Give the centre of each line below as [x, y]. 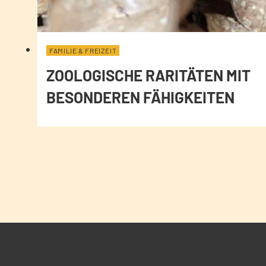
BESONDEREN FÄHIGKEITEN [140, 97]
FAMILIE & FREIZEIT [83, 51]
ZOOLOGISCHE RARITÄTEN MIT [148, 75]
